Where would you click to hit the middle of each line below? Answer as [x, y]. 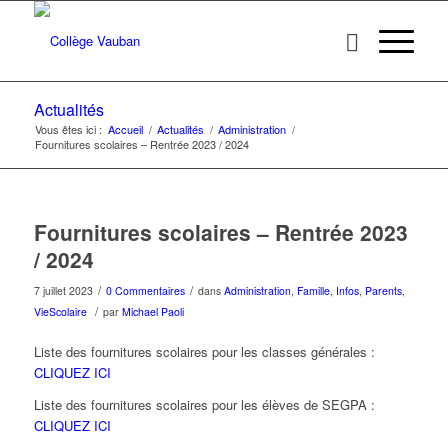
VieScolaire [60, 311]
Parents [383, 290]
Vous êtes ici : [68, 129]
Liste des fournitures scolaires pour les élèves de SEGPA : [204, 405]
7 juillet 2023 [63, 290]
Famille [313, 290]
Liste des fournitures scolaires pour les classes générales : [204, 352]
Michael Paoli [152, 311]
